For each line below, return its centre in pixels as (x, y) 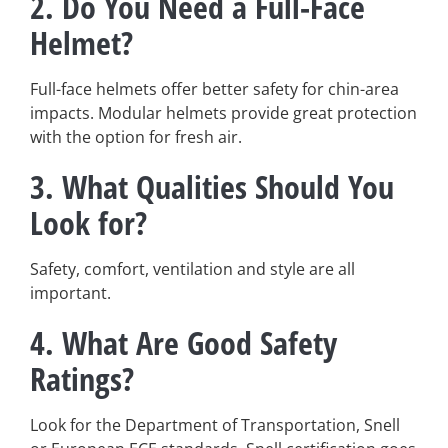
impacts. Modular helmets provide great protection (223, 112)
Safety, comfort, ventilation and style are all (192, 268)
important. (70, 292)
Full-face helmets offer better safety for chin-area (214, 88)
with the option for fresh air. (136, 136)
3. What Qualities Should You (212, 186)
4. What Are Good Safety (183, 342)
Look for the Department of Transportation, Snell (215, 424)
